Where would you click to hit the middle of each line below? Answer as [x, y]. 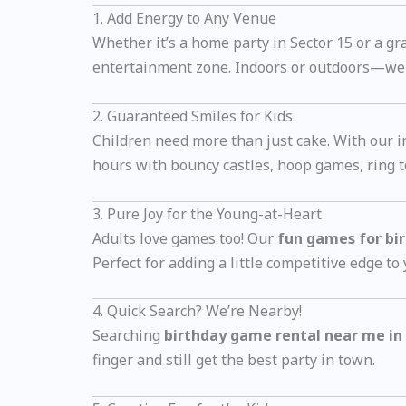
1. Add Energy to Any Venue [184, 19]
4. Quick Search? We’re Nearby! [197, 311]
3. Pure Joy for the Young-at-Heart [207, 213]
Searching [128, 336]
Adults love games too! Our [185, 238]
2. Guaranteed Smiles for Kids [193, 116]
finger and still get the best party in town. [234, 360]
